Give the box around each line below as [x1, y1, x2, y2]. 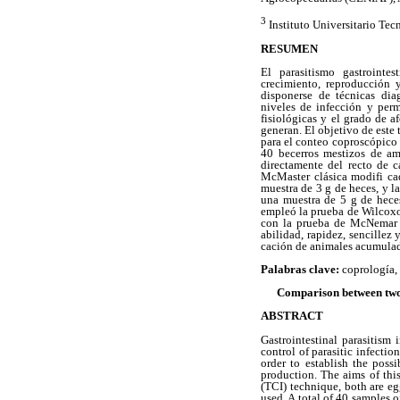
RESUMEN [261, 41, 318, 55]
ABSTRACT [261, 309, 323, 323]
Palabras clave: [261, 262, 342, 277]
